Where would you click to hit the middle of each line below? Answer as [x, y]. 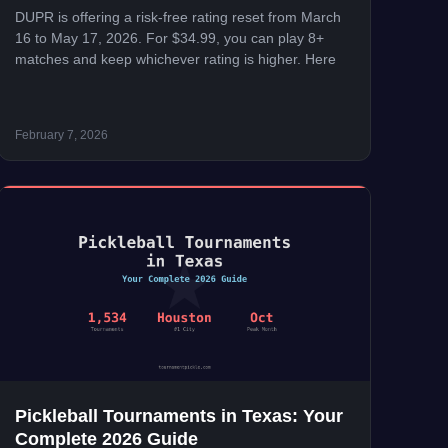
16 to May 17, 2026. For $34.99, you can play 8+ [169, 37]
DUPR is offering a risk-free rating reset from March [177, 16]
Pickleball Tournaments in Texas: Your [178, 416]
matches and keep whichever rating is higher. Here [175, 58]
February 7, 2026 [61, 135]
